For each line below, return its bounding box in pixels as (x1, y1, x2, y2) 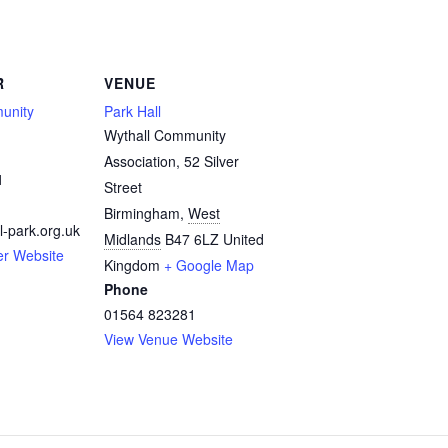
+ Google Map (164, 254, 254, 275)
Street (104, 176, 142, 197)
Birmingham (104, 202, 180, 223)
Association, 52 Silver (104, 150, 239, 171)
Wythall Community (104, 124, 226, 145)
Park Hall (104, 100, 161, 121)
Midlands (104, 228, 161, 249)
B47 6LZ (165, 228, 219, 249)
